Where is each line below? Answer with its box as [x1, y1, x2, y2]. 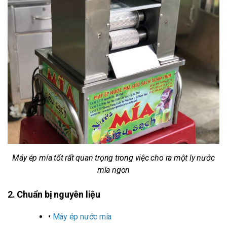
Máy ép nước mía [52, 212, 112, 222]
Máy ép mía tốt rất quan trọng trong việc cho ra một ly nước [12, 153, 215, 163]
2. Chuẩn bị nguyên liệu [8, 189, 102, 200]
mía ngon [97, 165, 130, 175]
